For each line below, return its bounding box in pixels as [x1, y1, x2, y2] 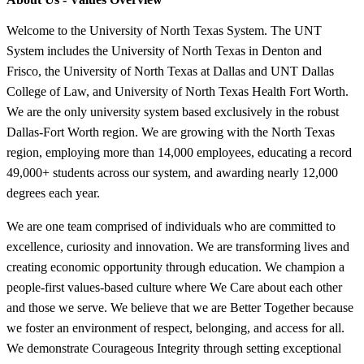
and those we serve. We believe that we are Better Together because [6, 300, 353, 314]
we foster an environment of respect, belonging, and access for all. [6, 320, 344, 335]
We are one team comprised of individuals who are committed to [6, 219, 336, 233]
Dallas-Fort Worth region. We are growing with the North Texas [6, 124, 335, 139]
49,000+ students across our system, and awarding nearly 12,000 [6, 165, 338, 180]
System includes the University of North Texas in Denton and [6, 43, 322, 58]
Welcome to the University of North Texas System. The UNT [6, 23, 322, 37]
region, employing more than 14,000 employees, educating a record [6, 145, 352, 159]
